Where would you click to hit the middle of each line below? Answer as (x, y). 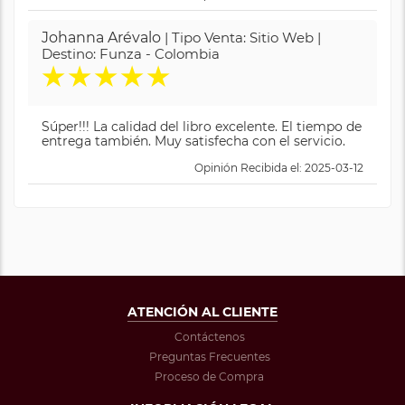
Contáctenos (209, 336)
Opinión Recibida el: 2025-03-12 (279, 167)
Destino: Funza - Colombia (131, 53)
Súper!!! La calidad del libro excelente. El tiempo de (202, 126)
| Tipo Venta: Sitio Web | (241, 37)
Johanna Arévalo (101, 37)
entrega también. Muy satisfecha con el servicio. (193, 141)
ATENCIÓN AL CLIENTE (202, 311)
